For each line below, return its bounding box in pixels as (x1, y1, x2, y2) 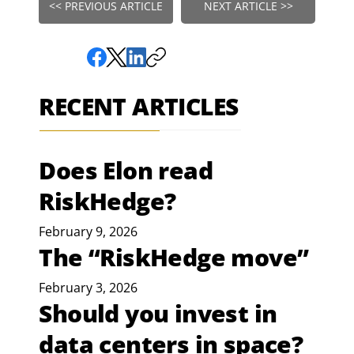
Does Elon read (39, 154, 213, 187)
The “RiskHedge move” (39, 241, 309, 274)
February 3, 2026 (39, 279, 138, 297)
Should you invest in (39, 297, 277, 330)
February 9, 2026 (39, 223, 138, 241)
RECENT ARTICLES (39, 90, 239, 123)
